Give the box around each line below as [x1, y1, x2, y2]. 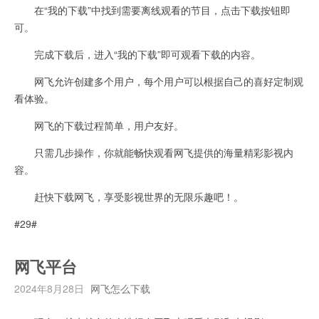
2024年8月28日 [14, 281, 84, 296]
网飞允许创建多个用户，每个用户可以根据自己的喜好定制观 [14, 73, 303, 88]
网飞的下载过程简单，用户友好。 [14, 117, 184, 132]
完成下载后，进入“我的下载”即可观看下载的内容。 [14, 46, 261, 61]
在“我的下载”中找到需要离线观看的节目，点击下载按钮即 [14, 2, 291, 17]
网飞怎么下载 [90, 281, 150, 296]
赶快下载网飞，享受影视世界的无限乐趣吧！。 [14, 189, 244, 204]
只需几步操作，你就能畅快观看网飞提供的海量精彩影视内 [14, 145, 293, 159]
